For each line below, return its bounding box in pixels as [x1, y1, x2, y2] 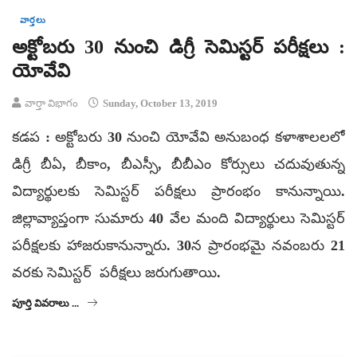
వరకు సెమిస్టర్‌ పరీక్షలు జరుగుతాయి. [12, 265, 221, 281]
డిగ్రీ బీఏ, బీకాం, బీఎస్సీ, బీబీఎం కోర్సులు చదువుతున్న [12, 156, 345, 173]
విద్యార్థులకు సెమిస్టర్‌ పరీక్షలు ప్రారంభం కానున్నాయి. [12, 183, 345, 200]
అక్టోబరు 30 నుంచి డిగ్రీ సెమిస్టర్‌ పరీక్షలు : [12, 37, 345, 58]
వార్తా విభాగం [25, 97, 78, 110]
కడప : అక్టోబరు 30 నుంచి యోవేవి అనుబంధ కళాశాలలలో [12, 129, 345, 146]
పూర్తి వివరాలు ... [12, 297, 79, 310]
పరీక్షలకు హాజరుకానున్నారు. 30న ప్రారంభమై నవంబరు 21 [12, 237, 345, 254]
